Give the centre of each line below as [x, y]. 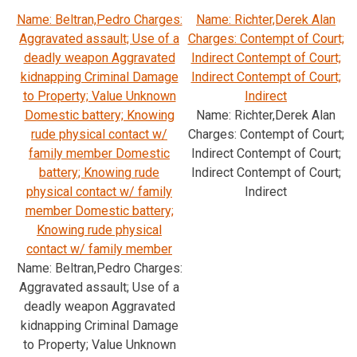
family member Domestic [99, 153]
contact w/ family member [99, 249]
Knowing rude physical [99, 229]
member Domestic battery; [99, 210]
